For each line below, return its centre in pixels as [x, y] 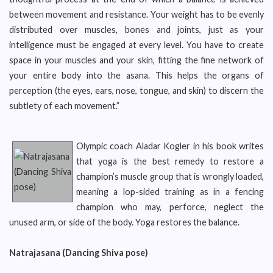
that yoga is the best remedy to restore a [170, 161]
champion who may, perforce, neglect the [170, 207]
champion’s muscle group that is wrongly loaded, [170, 176]
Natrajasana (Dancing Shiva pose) [79, 253]
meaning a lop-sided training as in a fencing [170, 192]
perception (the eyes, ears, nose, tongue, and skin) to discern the [136, 90]
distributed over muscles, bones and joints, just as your [136, 30]
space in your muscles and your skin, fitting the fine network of [136, 60]
